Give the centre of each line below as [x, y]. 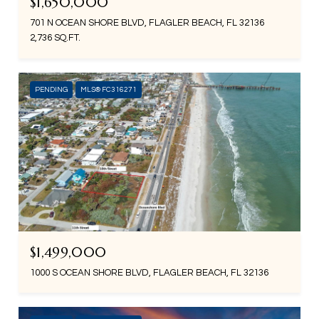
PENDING [51, 90]
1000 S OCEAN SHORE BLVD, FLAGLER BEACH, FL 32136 [149, 273]
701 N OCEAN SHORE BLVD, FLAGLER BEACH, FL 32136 [147, 23]
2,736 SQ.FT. [55, 38]
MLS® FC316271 [109, 90]
